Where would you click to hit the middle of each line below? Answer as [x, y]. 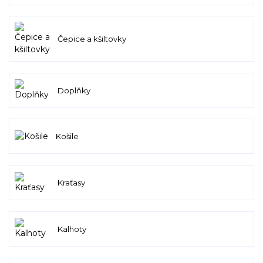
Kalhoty [72, 229]
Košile [67, 136]
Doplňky [74, 90]
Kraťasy [71, 183]
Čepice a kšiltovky [92, 39]
